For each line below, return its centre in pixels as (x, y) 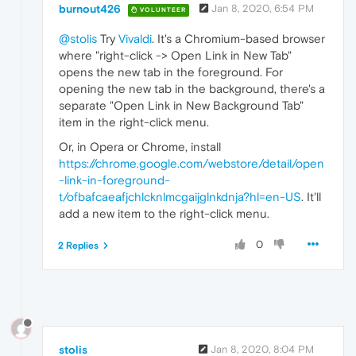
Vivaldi (135, 39)
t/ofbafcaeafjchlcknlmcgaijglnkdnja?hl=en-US (180, 197)
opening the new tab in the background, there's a (192, 89)
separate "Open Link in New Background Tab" (181, 106)
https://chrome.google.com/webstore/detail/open (192, 164)
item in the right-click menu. (134, 122)
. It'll (311, 197)
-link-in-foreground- (114, 180)
